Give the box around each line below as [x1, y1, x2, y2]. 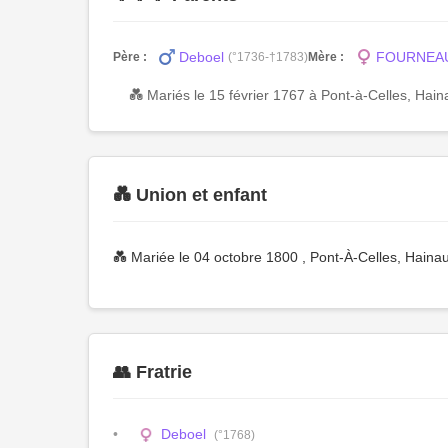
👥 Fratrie [113, 362, 192, 382]
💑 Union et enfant [113, 185, 267, 205]
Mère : [308, 49, 344, 64]
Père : [113, 49, 147, 64]
